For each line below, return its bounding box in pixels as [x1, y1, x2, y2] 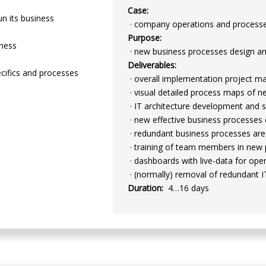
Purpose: [128, 31, 162, 43]
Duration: [128, 182, 164, 194]
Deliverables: [128, 59, 177, 71]
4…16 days [166, 182, 210, 194]
